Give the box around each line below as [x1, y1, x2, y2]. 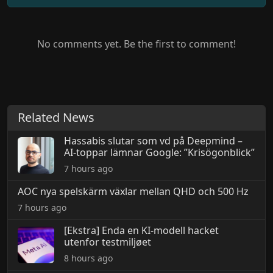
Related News [18, 109, 94, 126]
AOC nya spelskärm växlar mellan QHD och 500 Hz [18, 185, 249, 198]
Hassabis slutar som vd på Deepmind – [64, 134, 243, 147]
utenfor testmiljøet [64, 235, 151, 249]
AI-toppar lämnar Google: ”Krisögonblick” [64, 146, 255, 159]
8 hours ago [64, 252, 113, 264]
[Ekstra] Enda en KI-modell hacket [64, 224, 219, 237]
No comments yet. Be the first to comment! [37, 37, 236, 51]
